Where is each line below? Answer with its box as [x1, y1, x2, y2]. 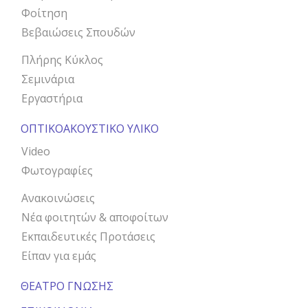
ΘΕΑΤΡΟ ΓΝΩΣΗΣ [21, 278, 113, 294]
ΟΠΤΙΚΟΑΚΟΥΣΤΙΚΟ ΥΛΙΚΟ [21, 120, 159, 136]
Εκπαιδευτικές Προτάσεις [21, 228, 155, 244]
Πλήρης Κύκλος [21, 52, 103, 67]
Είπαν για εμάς [21, 247, 96, 263]
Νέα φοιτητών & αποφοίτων [21, 209, 168, 225]
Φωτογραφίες [21, 162, 93, 178]
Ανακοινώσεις [21, 190, 95, 206]
